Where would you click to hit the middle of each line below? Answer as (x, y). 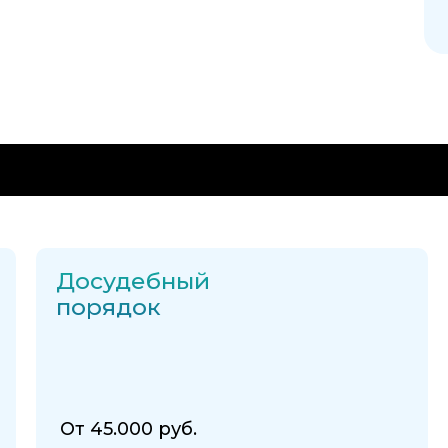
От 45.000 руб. (128, 429)
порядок (108, 307)
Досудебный (132, 281)
